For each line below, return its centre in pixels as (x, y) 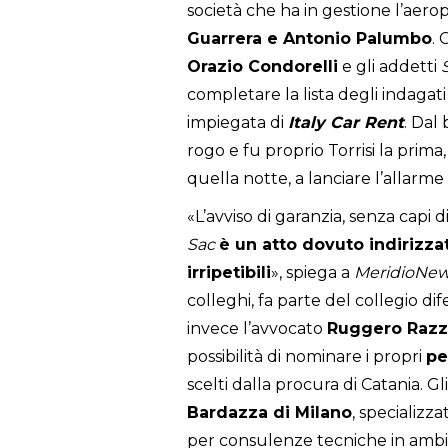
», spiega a (312, 273)
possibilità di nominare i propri (306, 357)
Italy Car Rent (346, 123)
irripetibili (229, 273)
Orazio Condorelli (262, 67)
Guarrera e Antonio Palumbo (309, 39)
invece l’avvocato (257, 329)
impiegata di (237, 123)
